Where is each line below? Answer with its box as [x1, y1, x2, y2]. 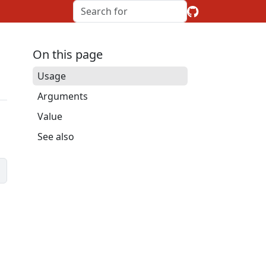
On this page [32, 46, 103, 62]
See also [37, 130, 74, 143]
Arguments [37, 90, 88, 103]
